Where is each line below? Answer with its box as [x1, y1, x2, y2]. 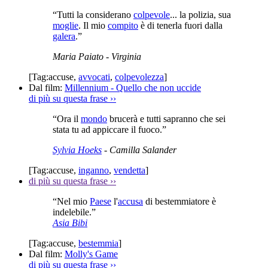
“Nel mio [53, 196, 90, 206]
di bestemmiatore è [143, 196, 216, 206]
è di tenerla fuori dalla [138, 20, 223, 31]
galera [53, 31, 75, 41]
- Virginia [103, 51, 141, 62]
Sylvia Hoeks [53, 144, 102, 155]
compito [108, 20, 138, 31]
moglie [53, 20, 78, 31]
